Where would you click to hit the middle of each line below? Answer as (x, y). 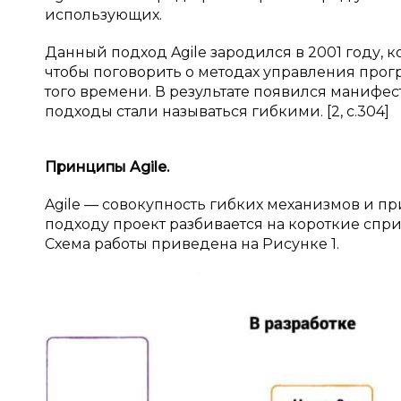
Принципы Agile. (107, 167)
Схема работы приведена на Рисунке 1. (192, 244)
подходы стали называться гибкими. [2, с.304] (217, 111)
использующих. (103, 15)
